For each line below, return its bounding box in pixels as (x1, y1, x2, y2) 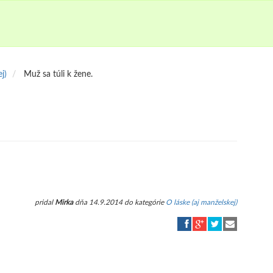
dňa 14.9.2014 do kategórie (73, 199, 166, 206)
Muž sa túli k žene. (24, 70, 93, 79)
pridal (35, 199, 55, 206)
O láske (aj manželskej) (166, 199, 237, 206)
